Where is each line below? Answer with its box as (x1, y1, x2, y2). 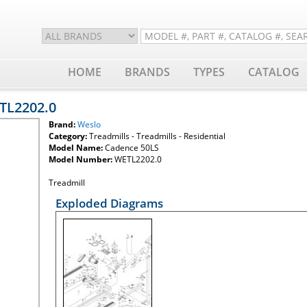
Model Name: (49, 142, 103, 153)
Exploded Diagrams (56, 195, 163, 211)
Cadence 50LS (103, 142, 159, 153)
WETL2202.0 (112, 153, 162, 165)
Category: (49, 130, 87, 142)
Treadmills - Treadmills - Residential (87, 130, 225, 142)
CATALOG (248, 64, 299, 79)
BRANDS (125, 64, 170, 79)
